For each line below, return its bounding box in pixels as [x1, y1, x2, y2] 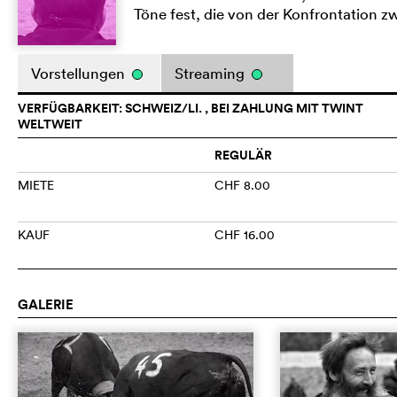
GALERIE [18, 295, 74, 315]
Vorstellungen [31, 64, 128, 83]
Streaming [175, 64, 248, 83]
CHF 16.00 [214, 227, 276, 244]
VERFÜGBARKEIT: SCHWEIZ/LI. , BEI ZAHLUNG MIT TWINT [18, 99, 363, 118]
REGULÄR [214, 146, 273, 165]
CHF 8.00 [214, 177, 271, 194]
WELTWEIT [18, 115, 82, 134]
